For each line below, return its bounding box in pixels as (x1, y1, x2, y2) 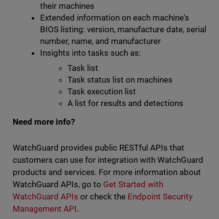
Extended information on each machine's (40, 13, 190, 22)
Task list (67, 63, 98, 73)
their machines (40, 1, 94, 11)
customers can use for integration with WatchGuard (12, 155, 204, 165)
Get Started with (103, 179, 164, 189)
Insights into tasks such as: (40, 48, 141, 58)
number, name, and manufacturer (40, 36, 161, 46)
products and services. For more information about (12, 167, 201, 177)
